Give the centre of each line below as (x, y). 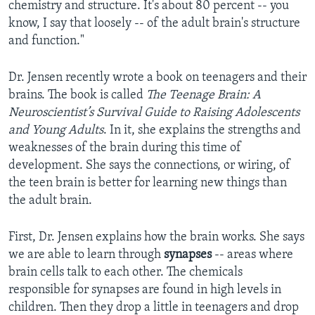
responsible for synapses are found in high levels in (145, 290)
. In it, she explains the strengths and (202, 131)
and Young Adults (56, 131)
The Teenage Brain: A (204, 96)
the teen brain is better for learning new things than (148, 184)
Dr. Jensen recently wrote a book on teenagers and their (157, 78)
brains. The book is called (77, 96)
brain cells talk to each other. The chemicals (126, 273)
